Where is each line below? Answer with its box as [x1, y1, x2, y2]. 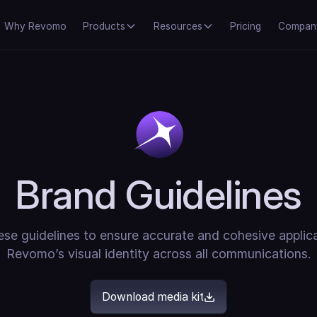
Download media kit [102, 290, 204, 304]
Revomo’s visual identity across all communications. [6, 246, 311, 261]
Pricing [230, 21, 262, 33]
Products [83, 21, 126, 33]
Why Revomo [4, 21, 67, 33]
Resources [153, 21, 202, 33]
